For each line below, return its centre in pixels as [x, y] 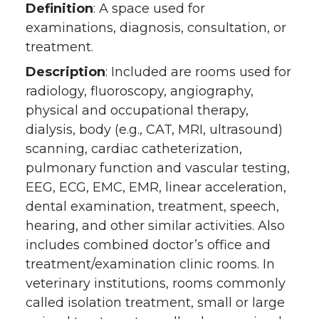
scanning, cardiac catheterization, [134, 149]
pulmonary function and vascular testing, [158, 168]
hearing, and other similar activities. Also [155, 226]
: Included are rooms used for [198, 72]
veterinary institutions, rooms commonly [156, 283]
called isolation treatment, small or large [155, 303]
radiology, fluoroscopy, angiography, [140, 91]
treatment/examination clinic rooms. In [150, 264]
